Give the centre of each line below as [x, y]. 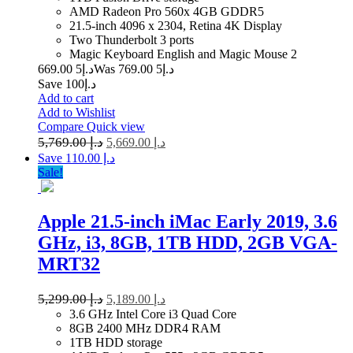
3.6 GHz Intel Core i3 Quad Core [153, 314]
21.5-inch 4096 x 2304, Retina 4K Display [176, 25]
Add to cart [66, 98]
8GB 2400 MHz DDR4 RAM [145, 328]
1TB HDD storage [116, 342]
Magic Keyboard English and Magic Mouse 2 [183, 54]
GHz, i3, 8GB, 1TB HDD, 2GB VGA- [188, 242]
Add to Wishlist [76, 112]
